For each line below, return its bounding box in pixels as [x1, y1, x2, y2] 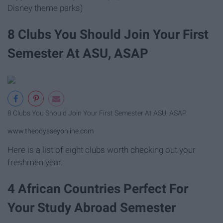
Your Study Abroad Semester [7, 200, 176, 215]
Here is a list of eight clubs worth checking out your [7, 144, 196, 155]
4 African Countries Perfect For [7, 181, 188, 196]
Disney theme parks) [7, 2, 83, 13]
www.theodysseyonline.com [7, 127, 94, 136]
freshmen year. [7, 157, 63, 167]
